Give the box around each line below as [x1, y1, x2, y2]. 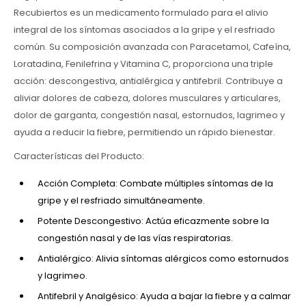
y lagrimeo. [38, 268, 87, 282]
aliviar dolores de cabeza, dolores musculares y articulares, [14, 91, 281, 105]
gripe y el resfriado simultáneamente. [38, 193, 205, 207]
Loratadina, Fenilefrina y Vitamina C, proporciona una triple [14, 57, 273, 70]
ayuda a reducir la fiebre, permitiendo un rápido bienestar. [14, 125, 275, 139]
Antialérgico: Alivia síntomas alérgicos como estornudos [38, 251, 289, 265]
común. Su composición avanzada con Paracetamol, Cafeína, [14, 40, 291, 53]
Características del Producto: [14, 149, 144, 163]
